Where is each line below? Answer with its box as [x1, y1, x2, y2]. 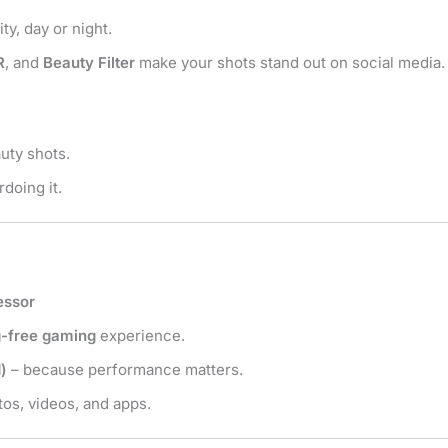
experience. [96, 325, 185, 345]
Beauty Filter [43, 53, 135, 72]
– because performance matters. [7, 359, 243, 379]
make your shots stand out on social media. [135, 53, 445, 72]
